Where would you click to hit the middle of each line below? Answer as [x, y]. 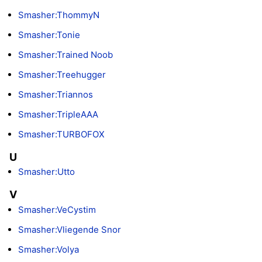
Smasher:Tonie [49, 35]
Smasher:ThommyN [59, 15]
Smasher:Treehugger [62, 75]
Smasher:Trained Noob [65, 55]
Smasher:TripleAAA [58, 115]
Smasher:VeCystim [57, 209]
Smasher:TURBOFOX [61, 135]
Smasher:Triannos [56, 95]
